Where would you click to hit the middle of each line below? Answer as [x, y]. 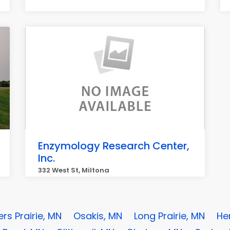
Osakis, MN [98, 216]
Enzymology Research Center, [114, 146]
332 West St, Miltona [74, 170]
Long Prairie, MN [169, 216]
